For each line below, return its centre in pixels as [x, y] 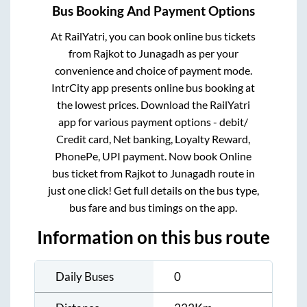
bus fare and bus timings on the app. [153, 208]
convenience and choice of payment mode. [153, 71]
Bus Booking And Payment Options [153, 11]
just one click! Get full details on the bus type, [153, 191]
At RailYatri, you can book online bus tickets [153, 36]
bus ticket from [88, 173]
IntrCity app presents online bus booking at [153, 88]
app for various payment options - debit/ [153, 122]
